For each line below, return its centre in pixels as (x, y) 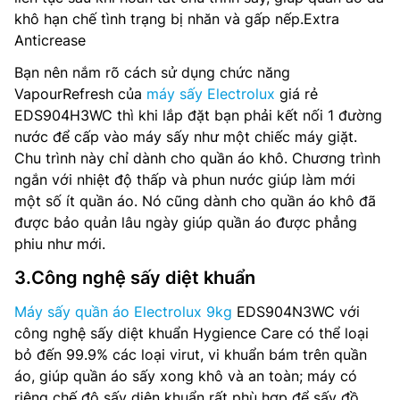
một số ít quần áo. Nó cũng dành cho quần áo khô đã (195, 200)
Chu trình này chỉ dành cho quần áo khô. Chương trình (197, 158)
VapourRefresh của (80, 93)
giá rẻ (296, 93)
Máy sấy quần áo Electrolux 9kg (123, 311)
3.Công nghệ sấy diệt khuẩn (135, 277)
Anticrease (50, 40)
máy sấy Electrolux (211, 93)
